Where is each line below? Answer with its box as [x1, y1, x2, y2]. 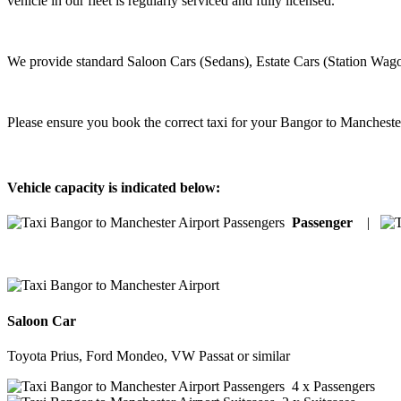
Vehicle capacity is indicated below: [7, 180, 220, 196]
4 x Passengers [285, 379, 375, 394]
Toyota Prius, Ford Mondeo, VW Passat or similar [7, 348, 290, 363]
